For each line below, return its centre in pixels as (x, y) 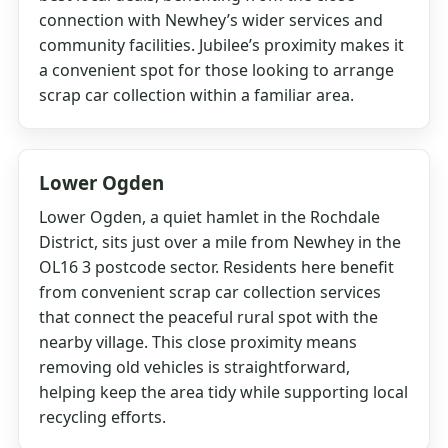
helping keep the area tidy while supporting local (224, 392)
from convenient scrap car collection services (210, 292)
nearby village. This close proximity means (198, 342)
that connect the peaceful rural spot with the (209, 317)
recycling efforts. (103, 417)
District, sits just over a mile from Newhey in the (220, 242)
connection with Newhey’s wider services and (211, 20)
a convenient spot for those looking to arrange (217, 70)
